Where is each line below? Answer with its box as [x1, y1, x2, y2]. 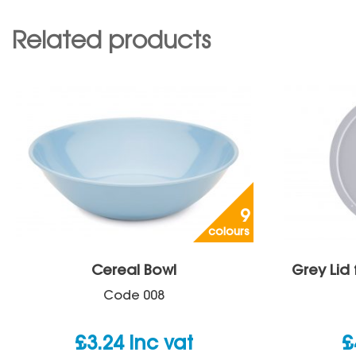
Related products [12, 30, 211, 55]
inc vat [128, 335, 193, 354]
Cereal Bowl [91, 265, 176, 278]
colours [208, 227, 250, 238]
